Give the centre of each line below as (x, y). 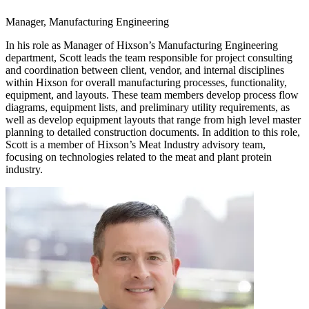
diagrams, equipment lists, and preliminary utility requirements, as (148, 107)
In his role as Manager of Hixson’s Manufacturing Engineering (142, 45)
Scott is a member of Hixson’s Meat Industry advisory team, (136, 144)
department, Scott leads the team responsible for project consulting (149, 57)
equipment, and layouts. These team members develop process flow (152, 94)
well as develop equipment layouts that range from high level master (153, 119)
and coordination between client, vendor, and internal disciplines (145, 70)
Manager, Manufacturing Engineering (87, 21)
